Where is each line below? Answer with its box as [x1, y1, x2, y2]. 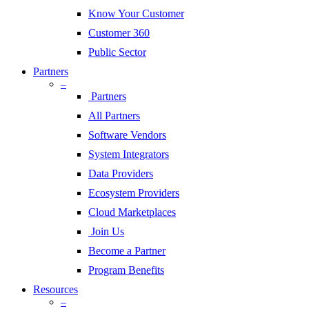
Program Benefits [88, 264, 164, 277]
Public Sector [88, 46, 146, 59]
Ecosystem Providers [88, 187, 179, 199]
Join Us [91, 226, 124, 238]
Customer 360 [88, 27, 150, 39]
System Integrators [88, 148, 169, 161]
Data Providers [88, 168, 153, 180]
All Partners [88, 110, 140, 122]
